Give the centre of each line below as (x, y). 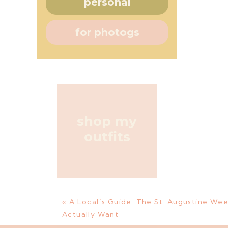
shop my (107, 121)
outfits (107, 137)
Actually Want (91, 214)
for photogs (107, 32)
